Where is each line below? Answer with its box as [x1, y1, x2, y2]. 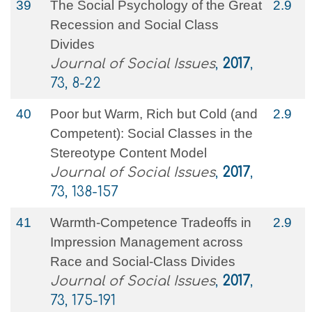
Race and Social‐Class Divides [50, 254, 235, 269]
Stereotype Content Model [50, 146, 207, 160]
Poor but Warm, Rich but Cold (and [50, 107, 258, 121]
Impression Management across [50, 235, 243, 249]
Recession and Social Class [50, 17, 219, 32]
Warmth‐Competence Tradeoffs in [50, 215, 251, 230]
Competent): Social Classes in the [50, 126, 253, 141]
